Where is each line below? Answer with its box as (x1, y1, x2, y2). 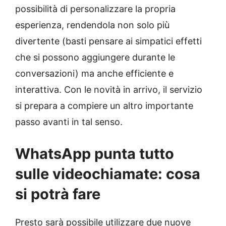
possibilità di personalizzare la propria (15, 4, 176, 15)
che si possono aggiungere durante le (15, 52, 175, 63)
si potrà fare (15, 185, 100, 203)
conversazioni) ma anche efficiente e (15, 68, 174, 79)
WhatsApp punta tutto (15, 145, 174, 163)
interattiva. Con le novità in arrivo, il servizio (15, 84, 202, 95)
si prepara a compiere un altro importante (15, 100, 193, 111)
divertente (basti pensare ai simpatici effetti (15, 36, 202, 47)
